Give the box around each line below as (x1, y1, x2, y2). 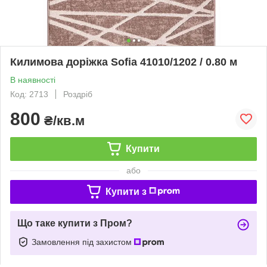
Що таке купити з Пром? (17, 218, 132, 228)
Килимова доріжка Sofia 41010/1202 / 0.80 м (10, 55, 237, 68)
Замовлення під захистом (32, 237, 134, 247)
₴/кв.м (41, 113, 85, 128)
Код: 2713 (10, 89, 48, 99)
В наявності (10, 74, 55, 85)
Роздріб (63, 89, 92, 99)
